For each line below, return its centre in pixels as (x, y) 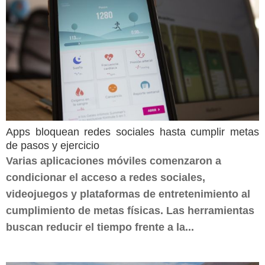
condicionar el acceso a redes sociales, (106, 177)
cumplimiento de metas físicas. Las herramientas (130, 211)
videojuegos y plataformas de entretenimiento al (128, 194)
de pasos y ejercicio (53, 146)
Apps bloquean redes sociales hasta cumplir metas (132, 132)
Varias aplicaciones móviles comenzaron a (114, 161)
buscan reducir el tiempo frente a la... (100, 227)
